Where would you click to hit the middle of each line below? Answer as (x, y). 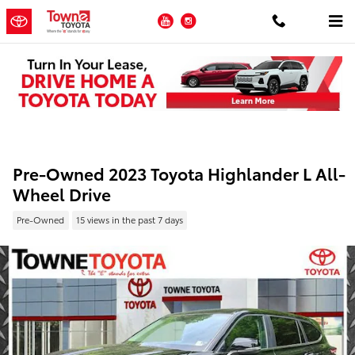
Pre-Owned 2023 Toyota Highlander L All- (179, 173)
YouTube (203, 19)
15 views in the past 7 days (129, 220)
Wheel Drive (62, 194)
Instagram (227, 19)
